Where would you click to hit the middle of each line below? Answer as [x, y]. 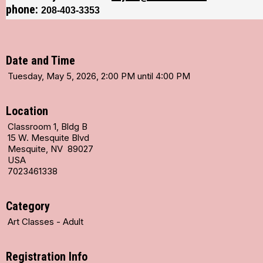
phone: [23, 10]
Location [27, 111]
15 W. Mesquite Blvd [48, 138]
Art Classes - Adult [45, 222]
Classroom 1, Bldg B [48, 127]
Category [28, 206]
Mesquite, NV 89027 [50, 149]
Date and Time [41, 61]
